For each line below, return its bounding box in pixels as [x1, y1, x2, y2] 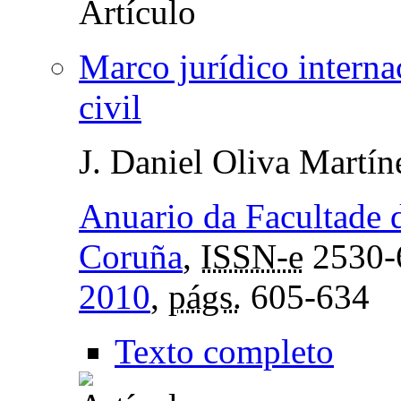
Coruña [79, 236, 183, 276]
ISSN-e [200, 236, 303, 276]
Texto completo [115, 331, 334, 371]
